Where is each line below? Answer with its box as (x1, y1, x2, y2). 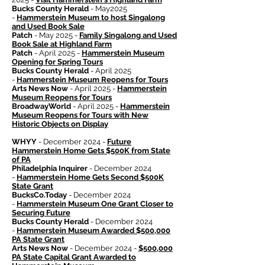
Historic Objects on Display (12, 119, 108, 129)
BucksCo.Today (12, 190, 67, 200)
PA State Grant (12, 235, 64, 244)
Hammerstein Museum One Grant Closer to (17, 199, 173, 209)
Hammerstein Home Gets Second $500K (17, 173, 164, 182)
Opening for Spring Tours (12, 57, 103, 67)
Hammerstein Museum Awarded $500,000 (17, 226, 170, 235)
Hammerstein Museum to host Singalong (17, 13, 165, 22)
